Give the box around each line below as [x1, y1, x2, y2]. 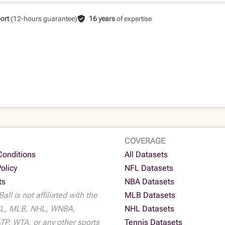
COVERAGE [124, 136, 165, 146]
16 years [88, 15, 115, 23]
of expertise [115, 15, 152, 23]
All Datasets [124, 150, 168, 160]
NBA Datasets [124, 177, 174, 187]
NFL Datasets [124, 163, 173, 173]
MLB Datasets [124, 190, 175, 200]
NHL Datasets [124, 204, 174, 214]
